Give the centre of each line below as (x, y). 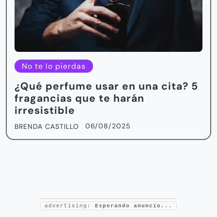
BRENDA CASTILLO (47, 126)
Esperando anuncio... (134, 206)
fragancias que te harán (79, 98)
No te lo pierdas (54, 66)
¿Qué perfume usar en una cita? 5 (106, 86)
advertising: (70, 206)
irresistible (45, 110)
